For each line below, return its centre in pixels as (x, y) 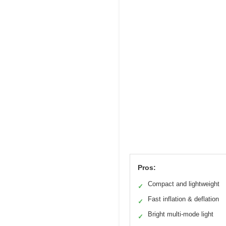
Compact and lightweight (184, 184)
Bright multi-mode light (181, 214)
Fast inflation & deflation (183, 199)
